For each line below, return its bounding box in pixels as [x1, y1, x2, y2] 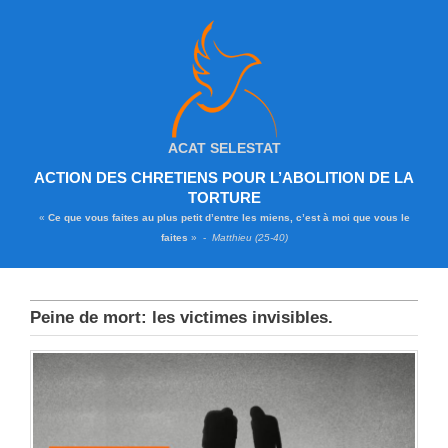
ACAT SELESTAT [167, 140, 281, 156]
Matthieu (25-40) [211, 232, 288, 243]
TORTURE [187, 189, 261, 206]
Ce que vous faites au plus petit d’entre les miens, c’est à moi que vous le [47, 212, 410, 223]
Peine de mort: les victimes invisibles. [30, 308, 333, 327]
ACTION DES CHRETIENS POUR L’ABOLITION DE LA [34, 169, 414, 186]
